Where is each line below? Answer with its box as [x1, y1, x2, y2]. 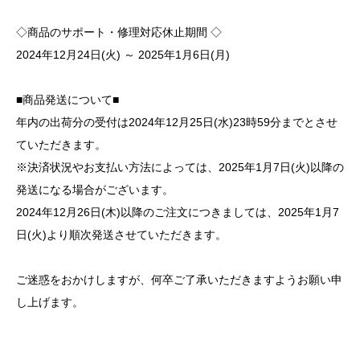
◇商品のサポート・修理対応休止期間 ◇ [16, 25, 222, 39]
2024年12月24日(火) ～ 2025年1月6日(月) [16, 47, 230, 61]
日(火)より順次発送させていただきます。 [16, 227, 227, 241]
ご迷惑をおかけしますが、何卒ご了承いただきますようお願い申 [16, 272, 342, 286]
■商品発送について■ [16, 92, 119, 106]
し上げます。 [16, 295, 84, 309]
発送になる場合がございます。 [16, 182, 174, 196]
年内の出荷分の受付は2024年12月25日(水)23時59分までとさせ [16, 115, 337, 129]
